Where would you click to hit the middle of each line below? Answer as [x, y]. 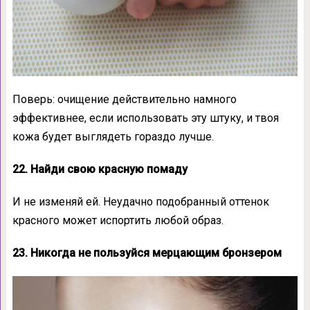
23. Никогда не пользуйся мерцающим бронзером [147, 253]
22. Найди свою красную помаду [100, 170]
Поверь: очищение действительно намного [124, 100]
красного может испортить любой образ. [118, 221]
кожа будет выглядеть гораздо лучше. [113, 137]
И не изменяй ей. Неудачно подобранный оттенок [140, 202]
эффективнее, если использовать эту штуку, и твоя [145, 118]
